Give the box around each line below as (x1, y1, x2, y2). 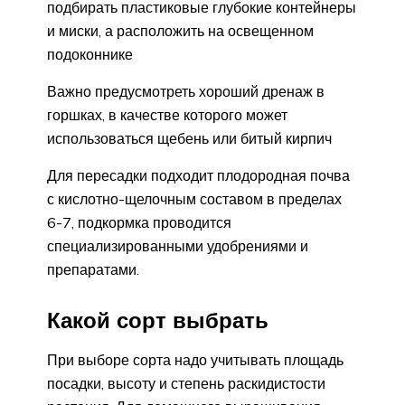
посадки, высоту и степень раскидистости (47, 373, 325, 392)
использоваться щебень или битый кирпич (47, 128, 332, 147)
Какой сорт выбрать (47, 306, 268, 334)
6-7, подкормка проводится (47, 212, 231, 231)
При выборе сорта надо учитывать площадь (47, 350, 344, 369)
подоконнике (47, 44, 133, 63)
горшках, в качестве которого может (47, 105, 287, 124)
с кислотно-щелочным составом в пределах (47, 189, 342, 208)
